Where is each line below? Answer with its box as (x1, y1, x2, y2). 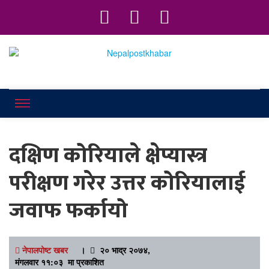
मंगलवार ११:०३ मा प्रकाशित (15, 256, 104, 268)
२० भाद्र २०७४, (95, 244, 150, 256)
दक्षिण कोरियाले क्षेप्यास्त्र (9, 138, 207, 174)
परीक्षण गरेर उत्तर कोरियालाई (9, 165, 246, 201)
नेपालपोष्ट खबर (22, 244, 68, 256)
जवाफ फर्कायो (9, 193, 128, 229)
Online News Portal (9, 58, 64, 67)
